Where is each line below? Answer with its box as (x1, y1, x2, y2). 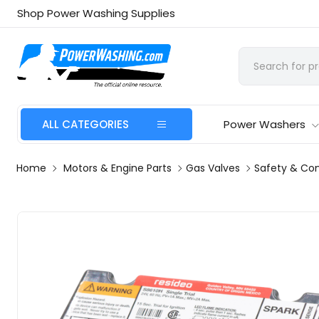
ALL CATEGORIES (42, 117, 130, 132)
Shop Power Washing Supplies (17, 6, 176, 21)
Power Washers (224, 117, 306, 132)
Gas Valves (186, 161, 241, 175)
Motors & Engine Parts (63, 161, 172, 175)
